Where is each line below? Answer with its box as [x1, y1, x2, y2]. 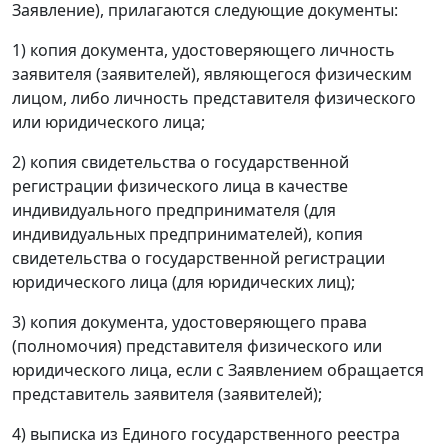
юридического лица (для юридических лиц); [12, 271, 355, 294]
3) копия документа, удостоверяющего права [12, 311, 367, 334]
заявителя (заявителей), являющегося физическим [12, 63, 412, 86]
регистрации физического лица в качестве [12, 175, 348, 198]
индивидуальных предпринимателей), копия [12, 223, 363, 246]
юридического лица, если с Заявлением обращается [12, 359, 424, 382]
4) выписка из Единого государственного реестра [12, 423, 400, 446]
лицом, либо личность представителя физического [12, 87, 416, 110]
